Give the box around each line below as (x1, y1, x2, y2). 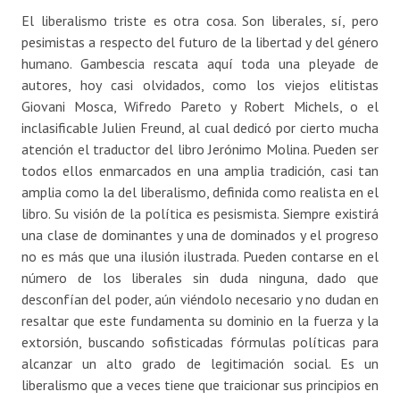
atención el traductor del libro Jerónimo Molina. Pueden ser (21, 140, 379, 159)
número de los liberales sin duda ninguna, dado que (21, 269, 379, 287)
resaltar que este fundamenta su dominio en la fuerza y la (21, 312, 379, 330)
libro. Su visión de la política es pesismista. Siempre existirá (21, 204, 379, 223)
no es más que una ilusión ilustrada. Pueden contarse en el (21, 247, 379, 266)
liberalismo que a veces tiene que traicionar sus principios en (21, 376, 379, 395)
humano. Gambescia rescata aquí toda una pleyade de (21, 54, 379, 73)
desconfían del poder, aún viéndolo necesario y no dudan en (21, 290, 379, 309)
